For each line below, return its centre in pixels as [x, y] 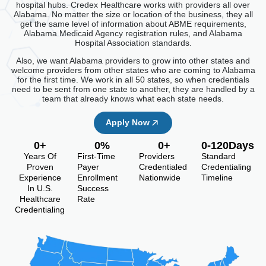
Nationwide [160, 178]
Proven [40, 167]
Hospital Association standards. [133, 42]
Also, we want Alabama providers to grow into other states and [133, 60]
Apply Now [128, 123]
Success [93, 189]
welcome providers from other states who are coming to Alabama [133, 70]
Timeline [217, 178]
